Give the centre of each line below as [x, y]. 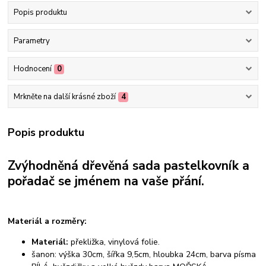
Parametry [31, 41]
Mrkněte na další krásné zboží [64, 97]
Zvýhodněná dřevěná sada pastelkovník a [129, 166]
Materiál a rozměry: [49, 221]
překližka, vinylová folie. [117, 242]
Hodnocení [32, 69]
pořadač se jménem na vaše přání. [106, 181]
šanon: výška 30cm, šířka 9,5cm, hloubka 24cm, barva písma [144, 254]
